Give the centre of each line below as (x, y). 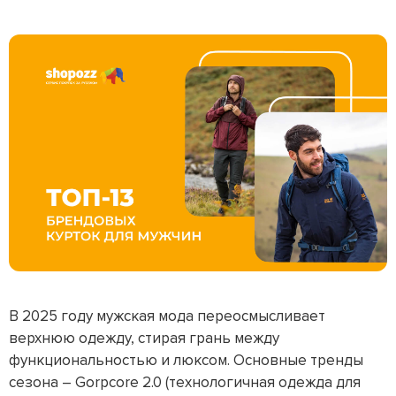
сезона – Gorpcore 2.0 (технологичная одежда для (185, 382)
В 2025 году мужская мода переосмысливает (167, 316)
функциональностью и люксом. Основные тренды (186, 360)
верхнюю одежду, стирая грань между (144, 338)
